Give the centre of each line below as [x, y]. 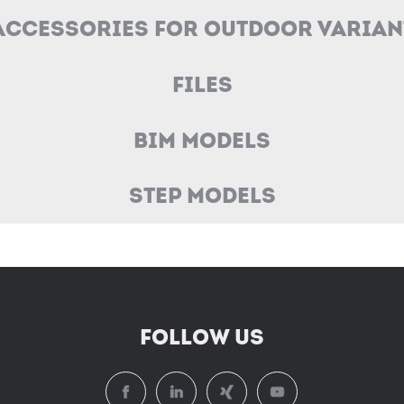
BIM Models [202, 140]
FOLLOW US [202, 337]
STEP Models [202, 196]
